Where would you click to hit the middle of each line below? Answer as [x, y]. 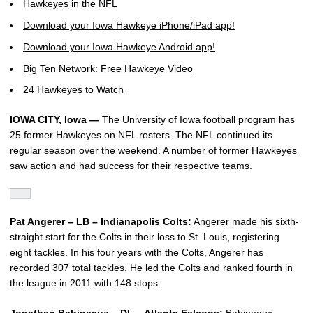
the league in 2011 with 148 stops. [85, 283]
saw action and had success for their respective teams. [131, 166]
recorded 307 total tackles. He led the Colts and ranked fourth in [151, 268]
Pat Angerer [37, 222]
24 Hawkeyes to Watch [73, 90]
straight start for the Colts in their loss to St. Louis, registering [145, 237]
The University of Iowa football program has [197, 120]
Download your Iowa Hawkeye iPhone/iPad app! [129, 25]
